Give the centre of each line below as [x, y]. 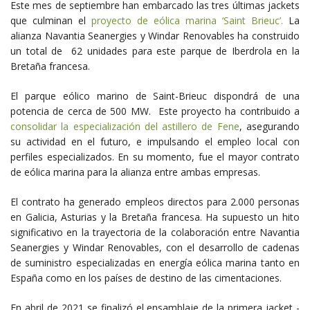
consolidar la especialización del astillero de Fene [125, 127]
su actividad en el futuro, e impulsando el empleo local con [155, 142]
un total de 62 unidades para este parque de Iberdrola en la [155, 51]
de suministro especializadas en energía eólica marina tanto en [155, 263]
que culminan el [51, 21]
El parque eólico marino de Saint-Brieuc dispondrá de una [155, 96]
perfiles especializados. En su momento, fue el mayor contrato [155, 157]
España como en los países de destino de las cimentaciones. [146, 278]
